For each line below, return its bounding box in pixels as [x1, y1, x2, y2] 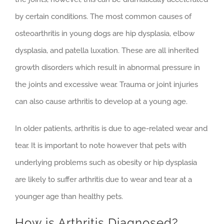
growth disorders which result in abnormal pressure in [15, 62, 200, 72]
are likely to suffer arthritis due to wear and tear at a [15, 174, 192, 184]
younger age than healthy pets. [15, 191, 123, 201]
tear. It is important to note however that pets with [15, 140, 186, 150]
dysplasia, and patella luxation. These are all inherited [15, 45, 198, 55]
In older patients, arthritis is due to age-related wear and [15, 123, 207, 133]
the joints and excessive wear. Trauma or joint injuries [15, 79, 198, 89]
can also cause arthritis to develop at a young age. [15, 96, 187, 106]
